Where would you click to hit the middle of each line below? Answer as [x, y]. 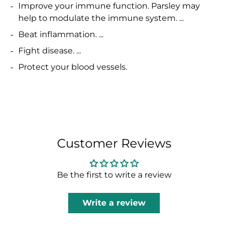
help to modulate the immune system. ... [101, 18]
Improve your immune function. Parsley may [109, 6]
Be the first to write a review [114, 175]
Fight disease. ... [50, 51]
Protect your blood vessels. [73, 67]
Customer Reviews [114, 144]
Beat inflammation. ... [61, 35]
